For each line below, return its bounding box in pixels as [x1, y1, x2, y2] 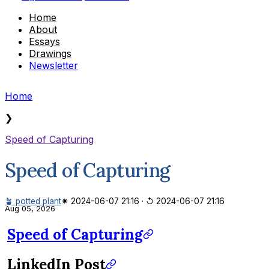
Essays [29, 35, 60, 47]
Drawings [29, 47, 71, 59]
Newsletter [29, 59, 78, 71]
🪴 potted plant [5, 196, 61, 206]
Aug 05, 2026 [5, 204, 55, 213]
